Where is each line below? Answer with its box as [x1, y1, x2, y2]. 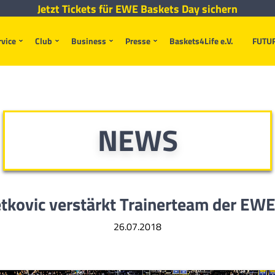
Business [71, 34, 106, 47]
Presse [125, 34, 150, 47]
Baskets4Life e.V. [169, 34, 233, 47]
